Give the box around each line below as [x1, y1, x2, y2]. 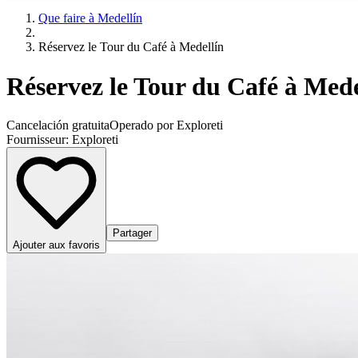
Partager [113, 227, 152, 240]
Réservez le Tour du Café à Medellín [38, 40, 224, 54]
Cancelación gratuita [6, 118, 109, 133]
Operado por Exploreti [109, 118, 223, 133]
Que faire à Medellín [38, 11, 142, 26]
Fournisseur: [6, 133, 72, 147]
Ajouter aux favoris [13, 239, 100, 252]
